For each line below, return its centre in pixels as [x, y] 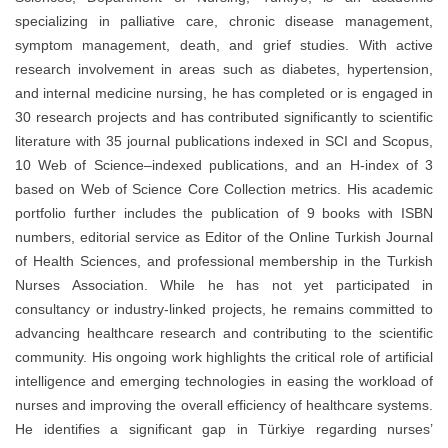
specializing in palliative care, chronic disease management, [224, 21]
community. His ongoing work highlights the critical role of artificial [224, 357]
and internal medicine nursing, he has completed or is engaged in [224, 93]
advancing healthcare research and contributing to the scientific [224, 333]
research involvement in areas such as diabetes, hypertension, [224, 69]
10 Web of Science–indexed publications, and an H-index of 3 [224, 165]
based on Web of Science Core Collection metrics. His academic [224, 189]
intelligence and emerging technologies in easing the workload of [224, 381]
